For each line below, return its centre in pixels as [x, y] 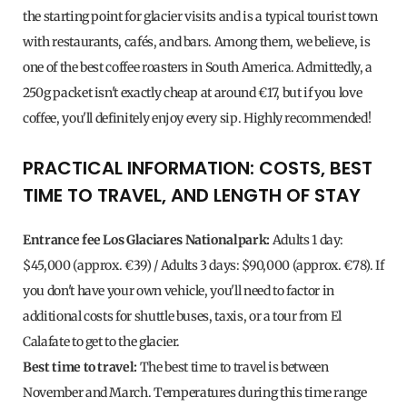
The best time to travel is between [233, 367]
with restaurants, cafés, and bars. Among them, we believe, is [197, 42]
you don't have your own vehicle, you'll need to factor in [179, 291]
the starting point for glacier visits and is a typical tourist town [200, 17]
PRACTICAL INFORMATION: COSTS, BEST [198, 169]
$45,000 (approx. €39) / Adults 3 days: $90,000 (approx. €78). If [203, 266]
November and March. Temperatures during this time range [195, 393]
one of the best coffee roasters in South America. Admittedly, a [198, 68]
